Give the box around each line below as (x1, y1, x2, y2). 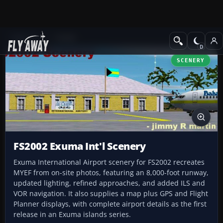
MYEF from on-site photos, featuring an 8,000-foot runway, (13, 168, 209, 178)
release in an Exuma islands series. (13, 210, 131, 220)
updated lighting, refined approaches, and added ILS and (13, 178, 205, 188)
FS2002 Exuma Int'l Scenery (13, 139, 146, 153)
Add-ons (12, 33, 38, 43)
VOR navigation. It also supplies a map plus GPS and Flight (13, 189, 208, 199)
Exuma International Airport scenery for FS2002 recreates (13, 157, 205, 167)
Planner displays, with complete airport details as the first (13, 199, 207, 209)
